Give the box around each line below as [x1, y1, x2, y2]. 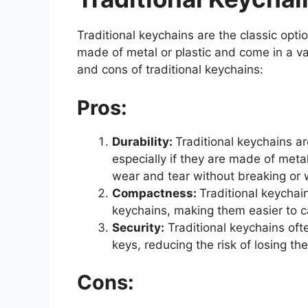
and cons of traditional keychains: [77, 63, 263, 77]
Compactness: [112, 186, 199, 200]
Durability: [112, 134, 175, 148]
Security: [112, 220, 164, 234]
